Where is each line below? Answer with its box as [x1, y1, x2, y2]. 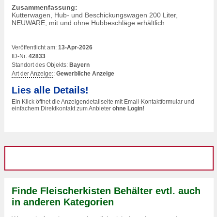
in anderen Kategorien [12, 197, 114, 207]
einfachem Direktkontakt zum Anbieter [12, 105, 112, 112]
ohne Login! [112, 105, 144, 112]
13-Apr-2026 [58, 44, 93, 51]
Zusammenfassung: [12, 3, 77, 11]
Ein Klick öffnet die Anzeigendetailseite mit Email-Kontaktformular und [12, 98, 194, 105]
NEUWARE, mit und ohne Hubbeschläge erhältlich [12, 19, 165, 27]
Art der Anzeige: [12, 70, 53, 77]
